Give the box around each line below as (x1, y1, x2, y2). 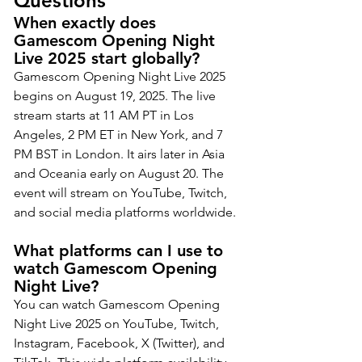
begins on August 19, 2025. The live (14, 87, 219, 103)
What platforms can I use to (14, 240, 228, 260)
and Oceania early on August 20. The (14, 165, 227, 181)
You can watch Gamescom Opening (14, 296, 223, 312)
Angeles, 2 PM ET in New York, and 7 (14, 126, 226, 142)
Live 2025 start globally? (14, 48, 200, 68)
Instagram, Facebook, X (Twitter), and (14, 335, 228, 351)
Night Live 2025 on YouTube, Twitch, (14, 315, 222, 331)
